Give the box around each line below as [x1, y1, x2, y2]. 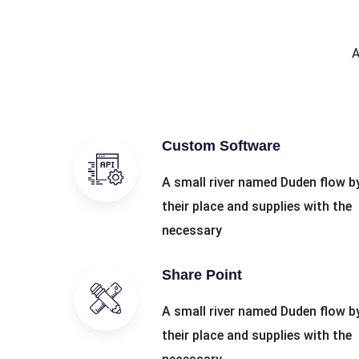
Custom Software [162, 138, 280, 154]
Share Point [162, 267, 242, 283]
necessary [162, 223, 222, 238]
